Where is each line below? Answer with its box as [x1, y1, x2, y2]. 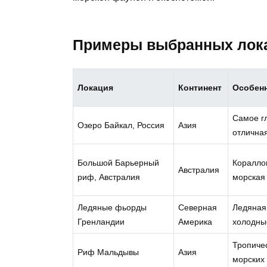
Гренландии [77, 217, 125, 227]
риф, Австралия [77, 172, 141, 182]
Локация [77, 83, 114, 93]
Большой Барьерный [77, 158, 160, 168]
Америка [178, 217, 213, 227]
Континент [178, 83, 222, 93]
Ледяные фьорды [77, 203, 147, 213]
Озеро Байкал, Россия [77, 120, 165, 131]
